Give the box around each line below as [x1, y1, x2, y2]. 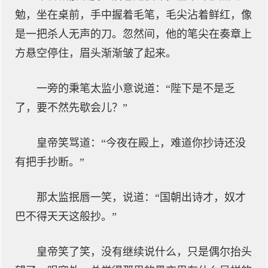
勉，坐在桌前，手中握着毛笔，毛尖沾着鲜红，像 [15, 9, 252, 21]
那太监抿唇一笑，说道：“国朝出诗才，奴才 [36, 191, 246, 203]
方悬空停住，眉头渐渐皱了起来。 [15, 47, 176, 59]
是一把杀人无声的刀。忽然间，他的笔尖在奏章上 [15, 28, 252, 40]
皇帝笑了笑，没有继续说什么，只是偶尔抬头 [36, 246, 252, 258]
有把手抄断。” [15, 156, 84, 168]
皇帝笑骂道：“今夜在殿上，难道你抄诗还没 [36, 137, 246, 149]
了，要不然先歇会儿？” [15, 102, 127, 114]
